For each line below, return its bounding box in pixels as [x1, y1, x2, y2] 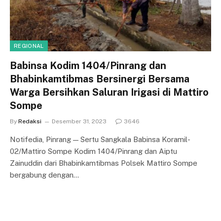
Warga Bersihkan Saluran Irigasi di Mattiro [10, 86, 209, 98]
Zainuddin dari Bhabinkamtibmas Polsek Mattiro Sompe [10, 158, 197, 167]
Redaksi [18, 117, 41, 125]
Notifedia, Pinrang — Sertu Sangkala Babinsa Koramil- [10, 135, 190, 144]
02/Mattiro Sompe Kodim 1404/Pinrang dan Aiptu [10, 147, 177, 155]
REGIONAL [14, 42, 44, 49]
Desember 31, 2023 [52, 117, 107, 125]
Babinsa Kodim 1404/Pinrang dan [10, 59, 166, 72]
